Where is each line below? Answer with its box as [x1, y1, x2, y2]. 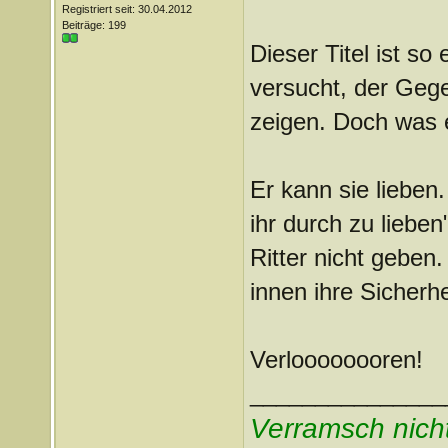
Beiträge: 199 [61, 19, 126, 31]
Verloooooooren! [249, 346, 423, 373]
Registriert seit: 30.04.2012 [61, 3, 192, 15]
